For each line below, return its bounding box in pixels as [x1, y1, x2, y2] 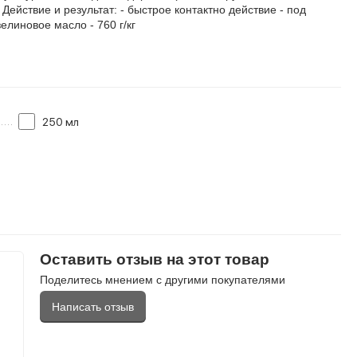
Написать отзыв [52, 300, 135, 313]
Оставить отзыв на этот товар [40, 251, 270, 268]
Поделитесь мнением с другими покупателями [40, 273, 286, 286]
